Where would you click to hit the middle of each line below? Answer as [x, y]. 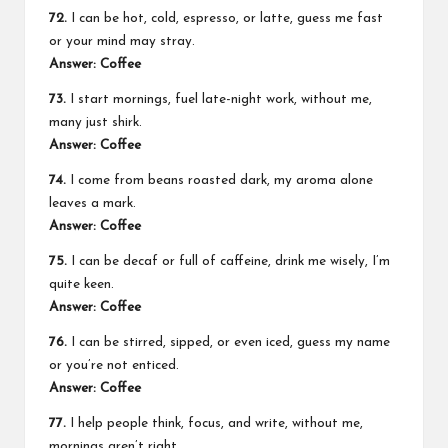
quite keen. [81, 284]
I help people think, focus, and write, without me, [214, 423]
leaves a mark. [92, 203]
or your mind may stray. [122, 41]
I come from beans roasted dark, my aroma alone [219, 180]
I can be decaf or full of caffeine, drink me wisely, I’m [228, 261]
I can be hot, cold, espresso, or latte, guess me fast [225, 18]
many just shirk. [95, 122]
